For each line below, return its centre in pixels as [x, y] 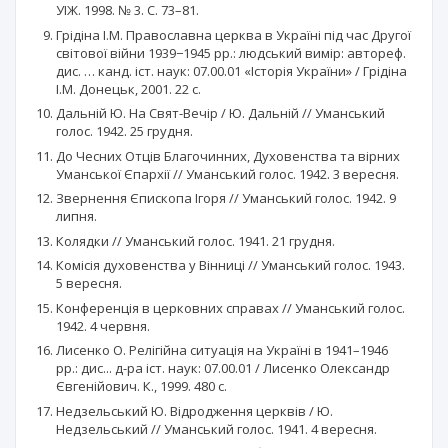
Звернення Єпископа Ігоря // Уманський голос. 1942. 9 [226, 198]
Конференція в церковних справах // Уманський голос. [230, 307]
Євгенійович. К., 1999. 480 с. [141, 386]
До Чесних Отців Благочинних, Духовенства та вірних [228, 155]
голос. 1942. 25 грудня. [124, 131]
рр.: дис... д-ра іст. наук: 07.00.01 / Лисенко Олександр [223, 368]
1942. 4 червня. [103, 325]
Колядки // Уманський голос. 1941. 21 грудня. [195, 240]
